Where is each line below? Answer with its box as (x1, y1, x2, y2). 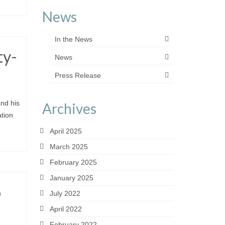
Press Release (54, 71, 101, 79)
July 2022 (49, 189, 80, 197)
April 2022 (49, 205, 82, 213)
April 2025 (49, 127, 82, 135)
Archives (42, 100, 96, 117)
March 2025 (49, 143, 88, 151)
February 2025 (49, 158, 97, 166)
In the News (54, 35, 92, 43)
